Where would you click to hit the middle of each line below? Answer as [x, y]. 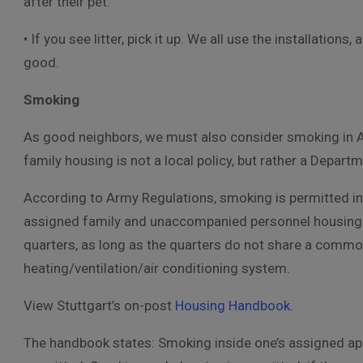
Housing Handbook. [234, 305]
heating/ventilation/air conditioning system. [157, 268]
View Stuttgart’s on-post [99, 305]
